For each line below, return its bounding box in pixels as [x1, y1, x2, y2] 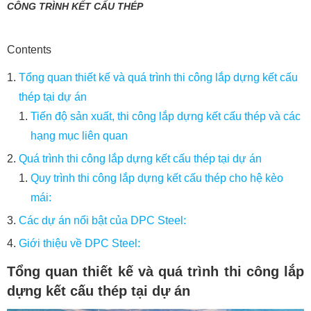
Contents [7, 44, 51, 56]
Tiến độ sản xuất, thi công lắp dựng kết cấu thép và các [31, 110, 301, 122]
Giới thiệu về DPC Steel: [19, 237, 140, 249]
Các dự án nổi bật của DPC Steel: [19, 215, 186, 226]
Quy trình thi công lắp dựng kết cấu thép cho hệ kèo [31, 172, 283, 184]
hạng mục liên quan [31, 130, 128, 142]
